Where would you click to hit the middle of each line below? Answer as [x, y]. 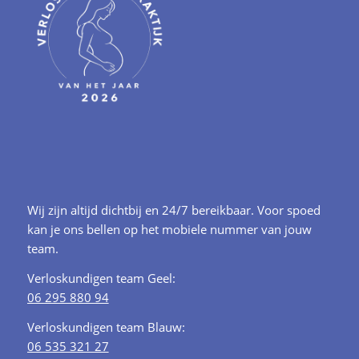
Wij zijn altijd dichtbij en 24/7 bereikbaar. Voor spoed [173, 210]
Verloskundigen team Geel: [101, 278]
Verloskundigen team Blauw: [106, 327]
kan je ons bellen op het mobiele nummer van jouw [169, 230]
